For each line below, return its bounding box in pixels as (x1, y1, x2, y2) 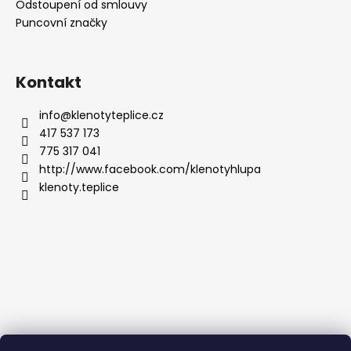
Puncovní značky (16, 14, 107, 31)
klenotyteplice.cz (71, 107, 164, 123)
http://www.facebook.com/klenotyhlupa (39, 161, 261, 177)
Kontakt (16, 71, 81, 93)
